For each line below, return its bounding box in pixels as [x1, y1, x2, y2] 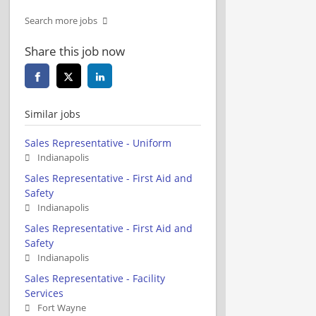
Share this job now [25, 42, 125, 59]
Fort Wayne [37, 301, 86, 314]
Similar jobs [25, 107, 80, 121]
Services [25, 286, 63, 300]
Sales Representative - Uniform [25, 135, 171, 150]
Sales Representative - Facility [25, 271, 165, 285]
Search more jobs [25, 14, 97, 27]
